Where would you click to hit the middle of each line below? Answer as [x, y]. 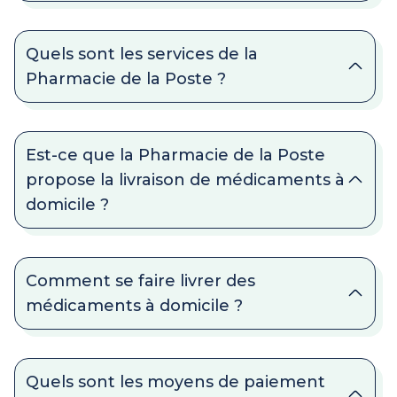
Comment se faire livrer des [140, 281]
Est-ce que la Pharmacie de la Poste [175, 155]
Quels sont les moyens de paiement [175, 382]
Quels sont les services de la [142, 54]
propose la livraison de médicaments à [185, 180]
